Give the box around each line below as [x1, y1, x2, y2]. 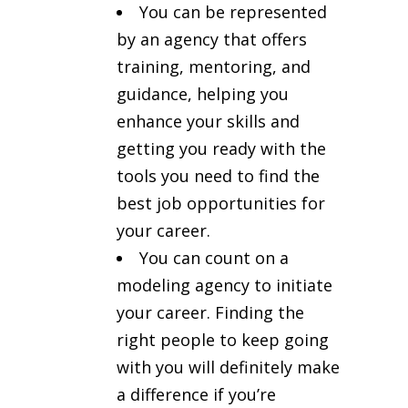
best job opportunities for [117, 191, 325, 214]
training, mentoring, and [117, 55, 311, 77]
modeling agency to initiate [117, 273, 332, 296]
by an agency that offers [117, 27, 307, 50]
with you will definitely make [117, 355, 340, 378]
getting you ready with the [117, 137, 326, 159]
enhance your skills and [117, 109, 300, 132]
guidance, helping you [117, 82, 289, 105]
